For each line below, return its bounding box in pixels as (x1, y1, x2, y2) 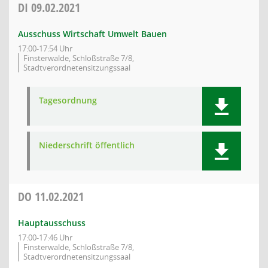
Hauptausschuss (18, 217, 86, 229)
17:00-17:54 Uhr (18, 43, 72, 54)
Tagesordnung (39, 95, 97, 106)
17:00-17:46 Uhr (18, 232, 72, 243)
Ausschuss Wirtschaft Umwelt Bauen (18, 28, 167, 39)
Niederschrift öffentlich (39, 139, 135, 151)
